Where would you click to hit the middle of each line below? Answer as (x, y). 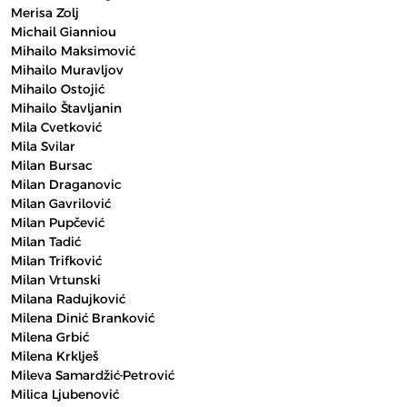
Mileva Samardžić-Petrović (93, 375)
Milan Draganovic (66, 184)
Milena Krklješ (55, 356)
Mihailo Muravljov (67, 70)
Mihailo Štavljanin (66, 108)
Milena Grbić (50, 337)
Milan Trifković (56, 261)
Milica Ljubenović (65, 394)
